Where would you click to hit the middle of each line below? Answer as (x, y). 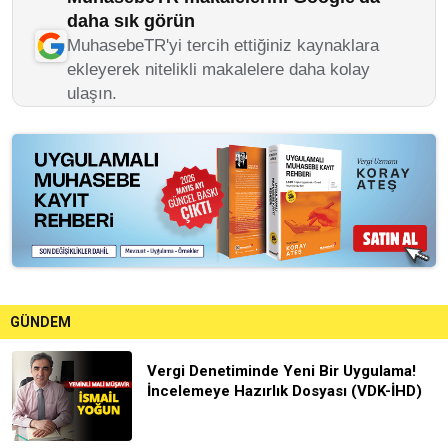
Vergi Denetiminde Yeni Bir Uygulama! (281, 370)
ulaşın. (92, 93)
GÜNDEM (40, 321)
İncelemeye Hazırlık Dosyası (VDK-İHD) (284, 390)
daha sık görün (131, 21)
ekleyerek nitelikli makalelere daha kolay (218, 69)
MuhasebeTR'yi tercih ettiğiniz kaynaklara (223, 45)
